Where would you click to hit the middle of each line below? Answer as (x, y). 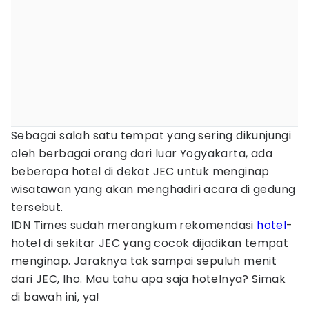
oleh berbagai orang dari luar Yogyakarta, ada (142, 153)
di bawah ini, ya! (56, 297)
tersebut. (37, 207)
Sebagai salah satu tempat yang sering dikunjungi (151, 136)
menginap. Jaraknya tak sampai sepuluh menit (144, 261)
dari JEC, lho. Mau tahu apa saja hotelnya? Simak (149, 279)
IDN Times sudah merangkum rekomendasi (134, 225)
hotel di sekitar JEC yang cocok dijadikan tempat (150, 243)
